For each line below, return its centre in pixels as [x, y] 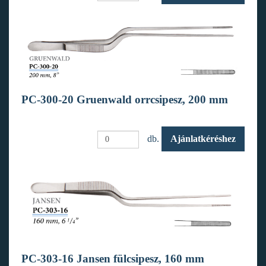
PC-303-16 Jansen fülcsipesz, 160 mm [113, 258]
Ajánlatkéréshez [203, 139]
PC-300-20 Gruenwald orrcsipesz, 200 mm [124, 99]
